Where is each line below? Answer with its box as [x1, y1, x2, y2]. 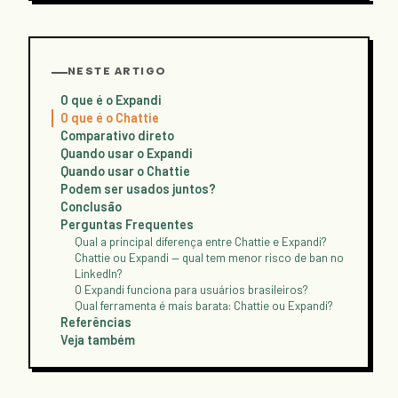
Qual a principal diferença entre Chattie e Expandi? [75, 234, 327, 249]
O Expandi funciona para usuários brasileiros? [75, 282, 308, 297]
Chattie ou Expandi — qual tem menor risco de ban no [75, 250, 344, 265]
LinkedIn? [75, 266, 123, 281]
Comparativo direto [60, 127, 174, 143]
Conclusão [60, 198, 122, 214]
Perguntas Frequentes [60, 216, 194, 232]
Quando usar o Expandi [60, 145, 193, 161]
